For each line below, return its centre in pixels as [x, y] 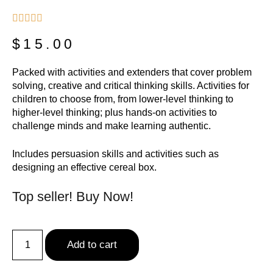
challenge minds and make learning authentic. [112, 126]
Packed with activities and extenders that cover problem [132, 72]
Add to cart [92, 244]
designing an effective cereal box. [84, 167]
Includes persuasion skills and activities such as [115, 154]
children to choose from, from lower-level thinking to [123, 99]
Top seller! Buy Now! [73, 196]
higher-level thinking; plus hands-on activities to [115, 112]
